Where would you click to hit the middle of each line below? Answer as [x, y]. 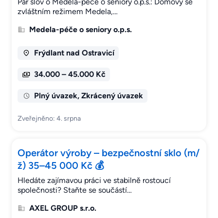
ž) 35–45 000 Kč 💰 [61, 166]
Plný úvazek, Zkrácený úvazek [88, 96]
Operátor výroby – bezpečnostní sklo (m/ [109, 153]
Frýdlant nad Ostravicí [74, 53]
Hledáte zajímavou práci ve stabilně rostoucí [94, 181]
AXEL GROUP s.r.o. [63, 208]
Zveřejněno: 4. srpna [49, 119]
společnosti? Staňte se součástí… [75, 190]
